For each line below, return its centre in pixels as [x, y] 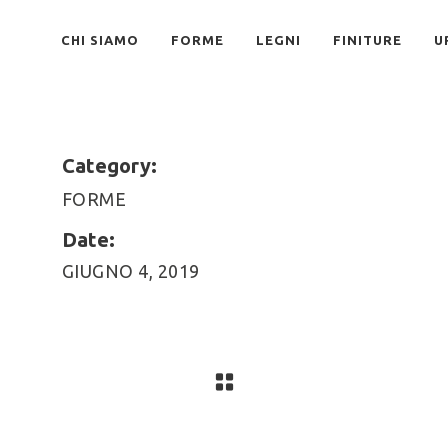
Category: [109, 165]
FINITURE [367, 40]
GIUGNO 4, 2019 [130, 271]
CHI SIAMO [100, 40]
